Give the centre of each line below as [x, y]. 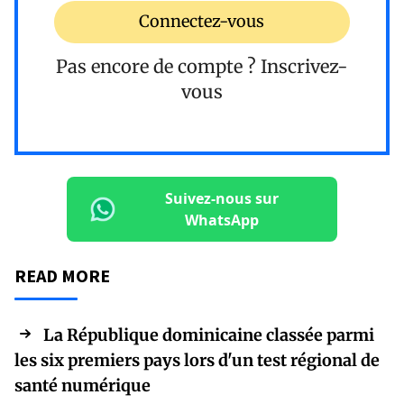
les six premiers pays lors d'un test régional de [197, 360]
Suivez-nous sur [222, 198]
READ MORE [62, 275]
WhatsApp [222, 220]
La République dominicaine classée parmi [209, 335]
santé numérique [83, 385]
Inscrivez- [304, 66]
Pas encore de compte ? [158, 66]
